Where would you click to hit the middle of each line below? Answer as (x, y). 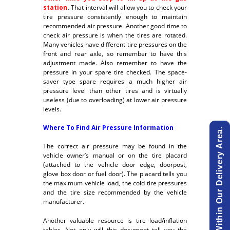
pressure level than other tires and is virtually (115, 90)
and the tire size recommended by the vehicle (115, 193)
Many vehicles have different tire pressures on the (115, 44)
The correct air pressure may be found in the (115, 146)
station (55, 7)
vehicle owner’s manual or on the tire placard (115, 156)
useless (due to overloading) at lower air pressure (115, 100)
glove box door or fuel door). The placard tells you (115, 174)
